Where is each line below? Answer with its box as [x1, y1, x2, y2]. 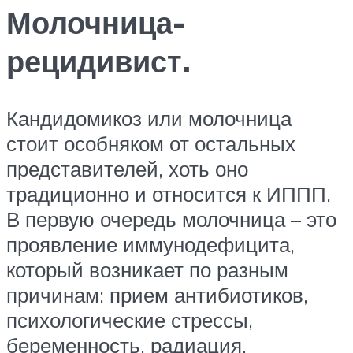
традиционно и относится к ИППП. [6, 181, 331, 206]
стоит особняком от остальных [6, 131, 295, 156]
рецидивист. [6, 42, 191, 81]
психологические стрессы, [6, 307, 253, 333]
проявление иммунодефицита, [6, 232, 295, 257]
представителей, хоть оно [6, 156, 248, 181]
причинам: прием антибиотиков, [6, 282, 308, 307]
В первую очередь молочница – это [6, 206, 336, 232]
